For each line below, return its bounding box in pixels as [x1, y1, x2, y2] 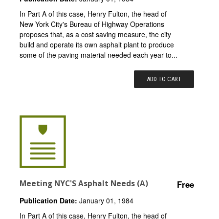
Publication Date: [20, 195, 77, 205]
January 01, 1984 [77, 195, 133, 205]
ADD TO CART [147, 75, 182, 83]
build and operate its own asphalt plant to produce [20, 39, 174, 49]
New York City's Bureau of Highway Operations [20, 19, 164, 29]
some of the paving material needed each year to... [20, 49, 177, 60]
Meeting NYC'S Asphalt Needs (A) [20, 178, 148, 189]
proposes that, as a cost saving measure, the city [20, 29, 171, 39]
